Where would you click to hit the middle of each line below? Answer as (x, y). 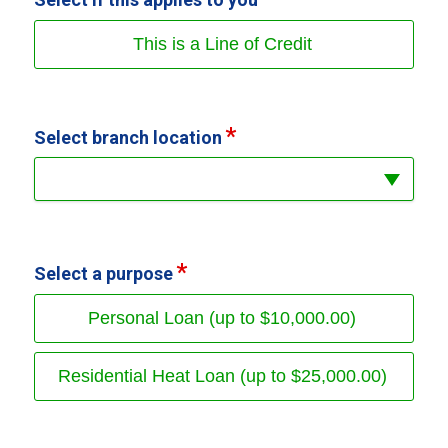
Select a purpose (103, 273)
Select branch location (127, 137)
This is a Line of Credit (222, 43)
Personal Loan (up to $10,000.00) (222, 317)
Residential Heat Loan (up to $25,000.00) (222, 375)
